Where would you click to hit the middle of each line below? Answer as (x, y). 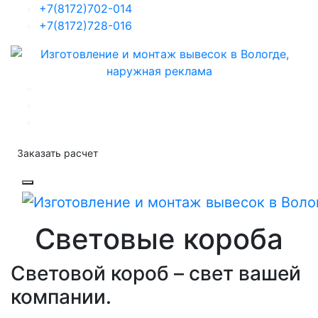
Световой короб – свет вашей (156, 273)
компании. (61, 296)
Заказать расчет (57, 153)
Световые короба (159, 238)
